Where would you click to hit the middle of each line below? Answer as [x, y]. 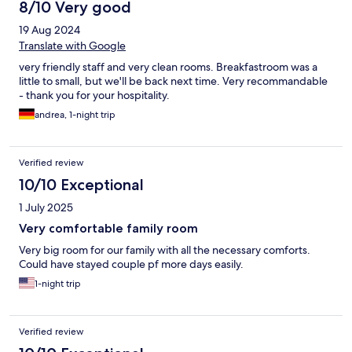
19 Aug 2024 [49, 30]
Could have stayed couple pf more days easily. [131, 264]
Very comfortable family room [108, 229]
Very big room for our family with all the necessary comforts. [165, 250]
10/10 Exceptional [81, 185]
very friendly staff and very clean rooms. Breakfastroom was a [168, 67]
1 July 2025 [46, 208]
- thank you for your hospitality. [94, 95]
